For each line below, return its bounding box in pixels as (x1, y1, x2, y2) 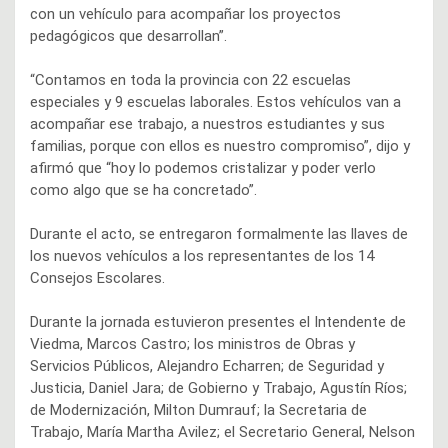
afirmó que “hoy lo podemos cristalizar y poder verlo (30, 159, 376, 178)
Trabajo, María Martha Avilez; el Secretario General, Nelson (30, 423, 415, 442)
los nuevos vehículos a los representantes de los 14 (30, 247, 374, 266)
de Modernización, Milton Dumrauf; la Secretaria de (30, 401, 367, 420)
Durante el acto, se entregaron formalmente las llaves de (30, 225, 408, 244)
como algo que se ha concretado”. (30, 181, 257, 200)
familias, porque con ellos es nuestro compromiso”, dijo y (30, 137, 410, 156)
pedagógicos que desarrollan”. (30, 27, 227, 46)
